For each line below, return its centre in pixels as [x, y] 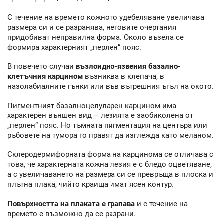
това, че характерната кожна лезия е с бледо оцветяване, [110, 165]
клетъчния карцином [45, 76]
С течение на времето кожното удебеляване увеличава [106, 17]
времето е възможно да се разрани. [72, 213]
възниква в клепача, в [123, 76]
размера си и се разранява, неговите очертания [92, 27]
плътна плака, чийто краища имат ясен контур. [91, 184]
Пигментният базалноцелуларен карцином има [92, 105]
